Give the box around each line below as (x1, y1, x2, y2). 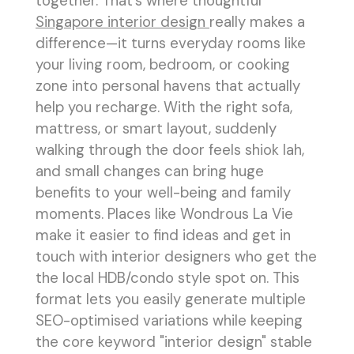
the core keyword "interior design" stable (36, 333, 312, 352)
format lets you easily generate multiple (36, 290, 306, 310)
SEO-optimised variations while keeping (36, 311, 303, 331)
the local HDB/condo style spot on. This (36, 269, 299, 288)
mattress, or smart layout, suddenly (36, 119, 277, 139)
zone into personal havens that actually (36, 77, 300, 96)
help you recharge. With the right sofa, (36, 98, 292, 118)
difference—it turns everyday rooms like (36, 34, 306, 54)
